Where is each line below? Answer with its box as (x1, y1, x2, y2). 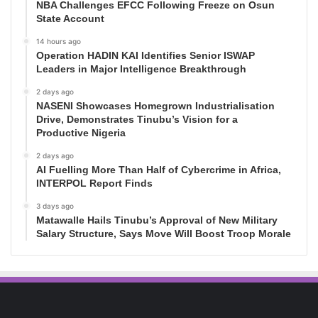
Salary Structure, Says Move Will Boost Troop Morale (36, 228, 291, 240)
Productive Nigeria (36, 127, 126, 139)
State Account (36, 13, 104, 25)
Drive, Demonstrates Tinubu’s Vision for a (36, 114, 238, 126)
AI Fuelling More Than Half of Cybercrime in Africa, (36, 164, 281, 176)
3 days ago (36, 202, 74, 211)
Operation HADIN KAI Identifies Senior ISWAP (36, 50, 255, 62)
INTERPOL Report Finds (36, 177, 153, 190)
